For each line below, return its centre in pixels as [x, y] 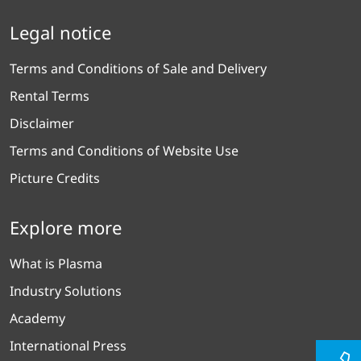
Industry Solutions [66, 290]
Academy [37, 318]
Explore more [66, 227]
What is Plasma [56, 263]
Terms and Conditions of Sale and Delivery [138, 68]
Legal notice [60, 32]
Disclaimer [42, 123]
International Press [68, 345]
